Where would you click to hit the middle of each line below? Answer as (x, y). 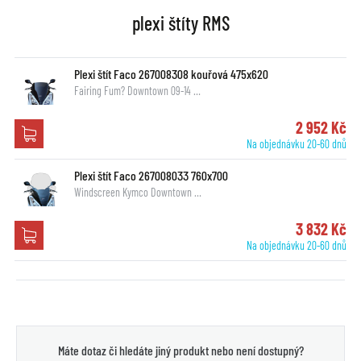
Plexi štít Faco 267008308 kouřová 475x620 (171, 73)
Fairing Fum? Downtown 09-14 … (137, 90)
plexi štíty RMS (180, 23)
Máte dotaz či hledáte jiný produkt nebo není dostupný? (180, 350)
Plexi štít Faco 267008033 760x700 (151, 175)
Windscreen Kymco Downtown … (137, 192)
